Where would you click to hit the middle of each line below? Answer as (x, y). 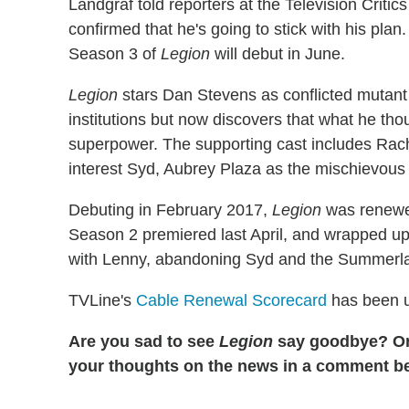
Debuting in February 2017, (170, 210)
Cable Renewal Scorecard (231, 300)
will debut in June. (278, 53)
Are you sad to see (144, 341)
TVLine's (102, 300)
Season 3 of (115, 53)
